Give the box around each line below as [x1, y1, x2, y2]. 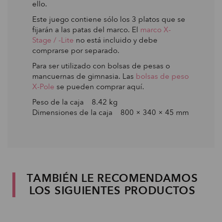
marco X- [140, 24, 171, 35]
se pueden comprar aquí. [55, 81, 144, 92]
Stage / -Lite [32, 35, 74, 45]
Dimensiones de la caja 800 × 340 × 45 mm [32, 107, 189, 117]
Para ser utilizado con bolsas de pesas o [32, 60, 170, 71]
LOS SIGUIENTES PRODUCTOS [29, 183, 196, 198]
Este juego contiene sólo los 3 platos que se [32, 14, 185, 24]
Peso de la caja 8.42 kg [32, 97, 117, 107]
